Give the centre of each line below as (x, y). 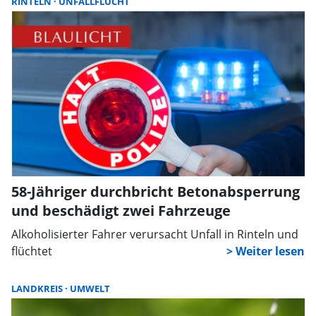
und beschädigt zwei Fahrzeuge (121, 211)
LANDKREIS (38, 288)
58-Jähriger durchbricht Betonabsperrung (156, 192)
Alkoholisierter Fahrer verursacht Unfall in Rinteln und (155, 234)
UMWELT (90, 288)
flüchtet (32, 251)
